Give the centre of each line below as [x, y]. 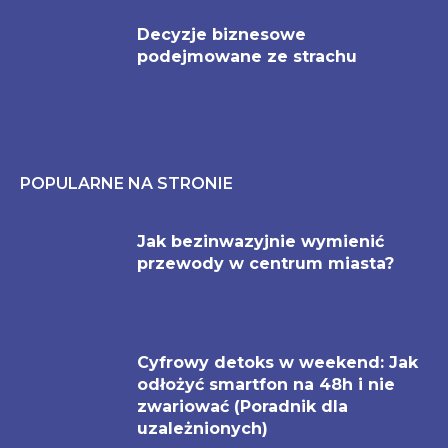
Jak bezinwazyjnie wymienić [260, 241]
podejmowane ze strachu [247, 56]
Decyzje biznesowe [221, 34]
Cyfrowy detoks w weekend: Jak [277, 363]
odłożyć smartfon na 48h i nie [266, 385]
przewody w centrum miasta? [265, 263]
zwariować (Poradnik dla [242, 407]
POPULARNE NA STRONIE [126, 183]
